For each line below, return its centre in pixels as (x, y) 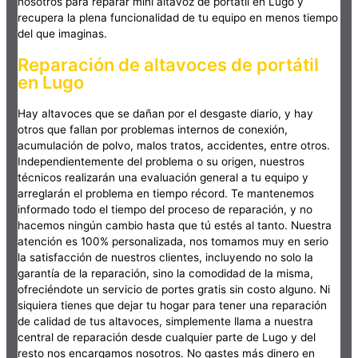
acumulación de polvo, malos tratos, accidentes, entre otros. (174, 146)
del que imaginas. (63, 33)
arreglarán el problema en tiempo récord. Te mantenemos (166, 194)
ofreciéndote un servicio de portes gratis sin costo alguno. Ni (174, 290)
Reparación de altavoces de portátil (169, 64)
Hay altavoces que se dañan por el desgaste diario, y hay (166, 114)
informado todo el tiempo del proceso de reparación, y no (165, 210)
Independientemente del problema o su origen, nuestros (161, 162)
